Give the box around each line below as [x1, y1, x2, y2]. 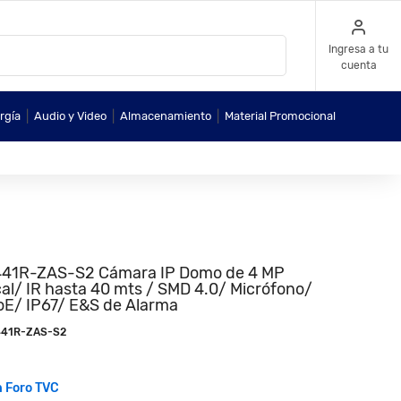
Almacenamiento [119, 109, 211, 123]
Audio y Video [33, 109, 107, 123]
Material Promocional [224, 109, 336, 123]
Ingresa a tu [328, 43, 388, 55]
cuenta [340, 59, 377, 72]
